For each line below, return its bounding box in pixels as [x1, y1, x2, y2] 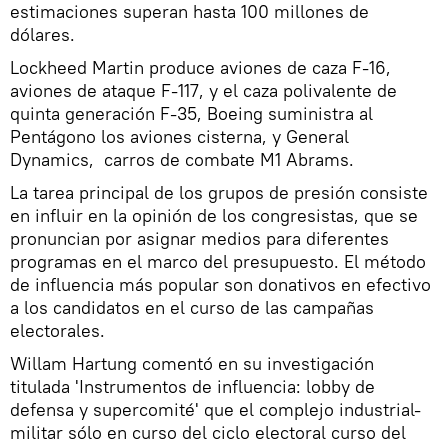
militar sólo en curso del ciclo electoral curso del [10, 421, 406, 445]
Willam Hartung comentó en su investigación [10, 352, 374, 376]
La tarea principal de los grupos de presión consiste [10, 181, 428, 205]
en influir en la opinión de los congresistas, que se [10, 204, 418, 228]
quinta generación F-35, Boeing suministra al [10, 102, 373, 126]
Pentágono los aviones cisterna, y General [10, 125, 349, 149]
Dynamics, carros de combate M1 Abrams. [10, 148, 354, 172]
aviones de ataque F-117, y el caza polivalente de [10, 79, 397, 103]
